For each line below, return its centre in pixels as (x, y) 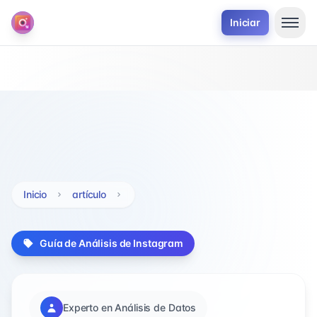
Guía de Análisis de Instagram (111, 243)
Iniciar (245, 22)
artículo (90, 194)
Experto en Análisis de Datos (130, 307)
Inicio (35, 194)
